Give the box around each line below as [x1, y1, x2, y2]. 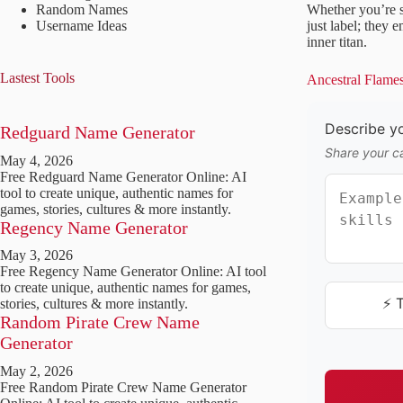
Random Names [36, 2, 128, 17]
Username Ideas [36, 18, 127, 33]
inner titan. [307, 34, 367, 49]
